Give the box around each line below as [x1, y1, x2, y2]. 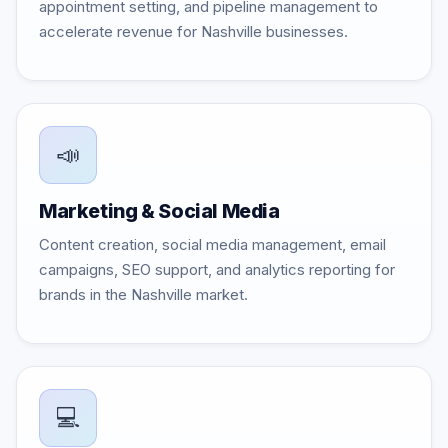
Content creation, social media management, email [39, 235, 386, 254]
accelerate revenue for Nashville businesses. [39, 22, 348, 41]
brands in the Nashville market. [39, 285, 248, 304]
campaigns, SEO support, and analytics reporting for [39, 260, 395, 279]
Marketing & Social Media [39, 199, 280, 223]
